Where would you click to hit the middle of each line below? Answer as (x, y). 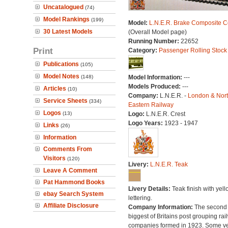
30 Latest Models (68, 32)
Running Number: (154, 41)
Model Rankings (66, 19)
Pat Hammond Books (74, 182)
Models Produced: (155, 87)
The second (210, 207)
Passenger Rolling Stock (193, 50)
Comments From (68, 149)
